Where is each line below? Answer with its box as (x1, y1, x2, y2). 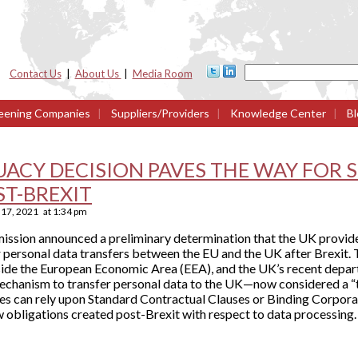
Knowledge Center (228, 106, 326, 120)
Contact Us (9, 67, 62, 80)
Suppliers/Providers (111, 106, 209, 120)
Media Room (132, 67, 193, 80)
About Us (74, 67, 121, 80)
